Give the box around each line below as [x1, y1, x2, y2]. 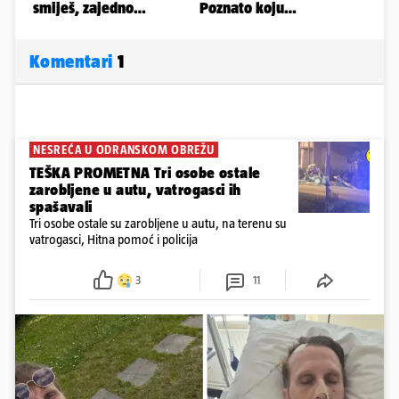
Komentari [29, 51, 118, 72]
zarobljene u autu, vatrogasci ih [29, 181, 241, 199]
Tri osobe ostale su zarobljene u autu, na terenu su [29, 216, 287, 232]
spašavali [29, 198, 93, 216]
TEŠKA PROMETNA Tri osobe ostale [29, 164, 261, 183]
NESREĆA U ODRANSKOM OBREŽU [33, 142, 215, 158]
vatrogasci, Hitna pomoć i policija [29, 232, 198, 248]
